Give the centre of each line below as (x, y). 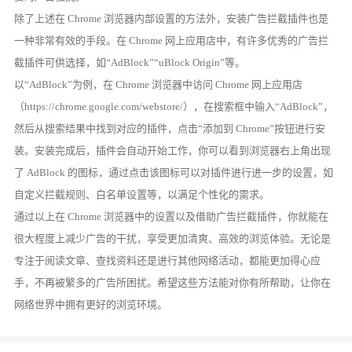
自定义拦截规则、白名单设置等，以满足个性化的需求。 (142, 194)
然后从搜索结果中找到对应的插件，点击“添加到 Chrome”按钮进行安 (170, 128)
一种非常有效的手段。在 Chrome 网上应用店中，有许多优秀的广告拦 (172, 40)
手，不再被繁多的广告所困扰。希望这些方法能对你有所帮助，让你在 (173, 282)
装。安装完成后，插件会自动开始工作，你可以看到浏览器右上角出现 (173, 150)
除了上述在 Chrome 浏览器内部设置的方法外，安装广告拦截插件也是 (172, 18)
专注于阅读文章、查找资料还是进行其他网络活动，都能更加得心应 (168, 260)
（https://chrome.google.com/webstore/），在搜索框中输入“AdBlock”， (174, 106)
